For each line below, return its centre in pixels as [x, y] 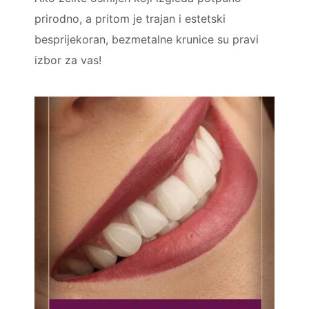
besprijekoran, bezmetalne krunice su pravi [146, 39]
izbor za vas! [68, 60]
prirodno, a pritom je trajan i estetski [130, 18]
